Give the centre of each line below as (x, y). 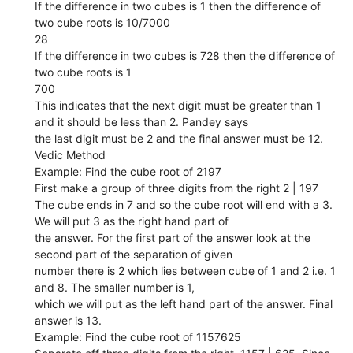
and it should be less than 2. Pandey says (142, 121)
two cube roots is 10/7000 (103, 22)
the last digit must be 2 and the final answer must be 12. (179, 138)
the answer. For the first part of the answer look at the (173, 237)
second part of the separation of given (134, 254)
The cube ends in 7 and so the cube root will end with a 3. (184, 204)
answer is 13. (69, 320)
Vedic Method (71, 154)
